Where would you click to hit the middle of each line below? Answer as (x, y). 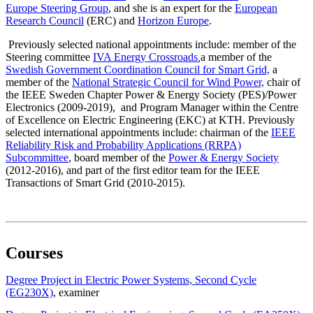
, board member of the (118, 158)
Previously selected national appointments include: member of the (151, 45)
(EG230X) (29, 293)
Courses (34, 253)
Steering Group (73, 8)
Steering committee (49, 57)
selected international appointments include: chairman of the (138, 133)
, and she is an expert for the (172, 8)
